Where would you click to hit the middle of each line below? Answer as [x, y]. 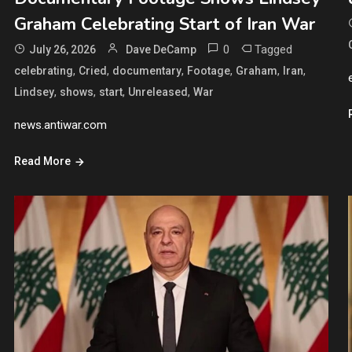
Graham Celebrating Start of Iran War [164, 24]
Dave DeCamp [161, 49]
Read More [42, 161]
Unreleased [158, 92]
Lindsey [34, 92]
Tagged [273, 49]
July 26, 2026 [62, 49]
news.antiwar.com [60, 125]
